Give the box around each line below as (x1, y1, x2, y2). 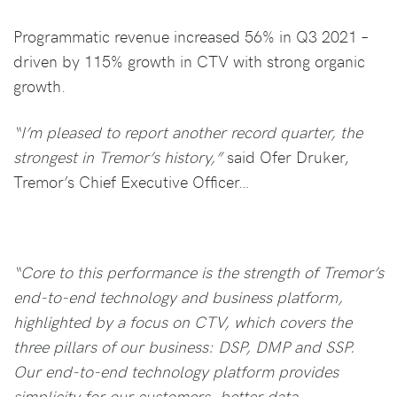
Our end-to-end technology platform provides (13, 359, 339, 382)
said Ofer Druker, (222, 144, 349, 167)
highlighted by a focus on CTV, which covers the (13, 309, 352, 332)
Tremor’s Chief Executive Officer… (13, 169, 250, 192)
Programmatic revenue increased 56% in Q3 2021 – (13, 24, 368, 47)
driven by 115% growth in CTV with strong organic (13, 49, 365, 72)
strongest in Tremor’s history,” (13, 144, 222, 167)
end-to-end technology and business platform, (13, 284, 343, 307)
